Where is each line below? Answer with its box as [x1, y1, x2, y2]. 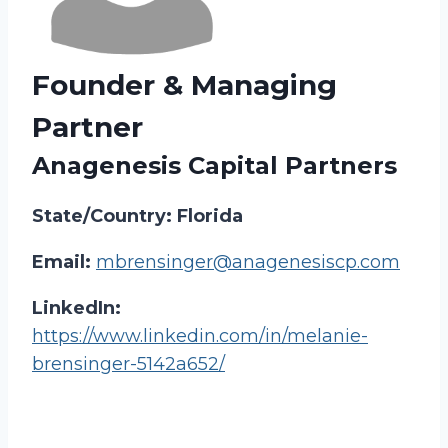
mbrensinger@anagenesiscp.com [96, 251, 400, 273]
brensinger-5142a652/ [32, 353, 225, 375]
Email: [32, 251, 96, 273]
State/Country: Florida [32, 205, 243, 227]
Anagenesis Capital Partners [32, 151, 397, 180]
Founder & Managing [32, 68, 337, 102]
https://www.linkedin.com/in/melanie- [32, 325, 368, 347]
